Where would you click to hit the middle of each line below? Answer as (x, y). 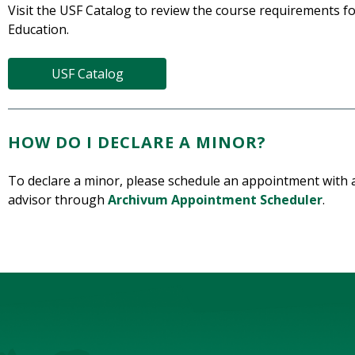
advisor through (58, 200)
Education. (38, 30)
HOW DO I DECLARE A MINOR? (137, 143)
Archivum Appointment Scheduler (215, 200)
